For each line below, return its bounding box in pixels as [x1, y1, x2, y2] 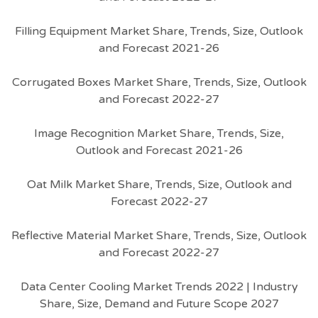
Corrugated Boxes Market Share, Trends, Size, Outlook [11, 75, 307, 89]
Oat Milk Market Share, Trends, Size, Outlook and [26, 177, 292, 192]
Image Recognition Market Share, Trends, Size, [34, 126, 284, 141]
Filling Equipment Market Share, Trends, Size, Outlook [15, 24, 303, 38]
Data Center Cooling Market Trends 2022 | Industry [20, 280, 298, 294]
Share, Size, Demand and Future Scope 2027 [39, 297, 279, 311]
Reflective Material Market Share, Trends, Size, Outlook [11, 229, 307, 243]
